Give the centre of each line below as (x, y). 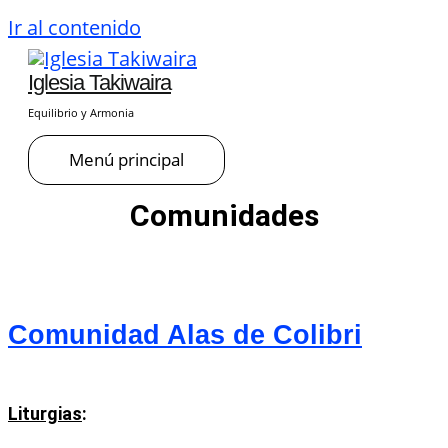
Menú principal (126, 159)
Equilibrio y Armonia (81, 112)
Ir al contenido (74, 27)
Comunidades (224, 215)
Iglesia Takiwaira (99, 82)
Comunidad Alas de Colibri (185, 334)
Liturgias (45, 414)
